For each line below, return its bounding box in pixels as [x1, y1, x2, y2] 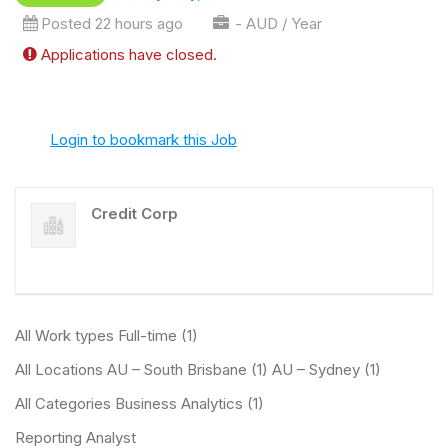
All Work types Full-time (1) [15, 326, 198, 345]
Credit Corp [91, 204, 178, 223]
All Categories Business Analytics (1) [15, 394, 264, 413]
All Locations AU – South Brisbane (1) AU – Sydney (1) [15, 360, 381, 379]
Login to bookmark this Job [50, 130, 237, 149]
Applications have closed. [40, 45, 217, 64]
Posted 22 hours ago [40, 14, 183, 33]
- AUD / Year [230, 14, 322, 33]
